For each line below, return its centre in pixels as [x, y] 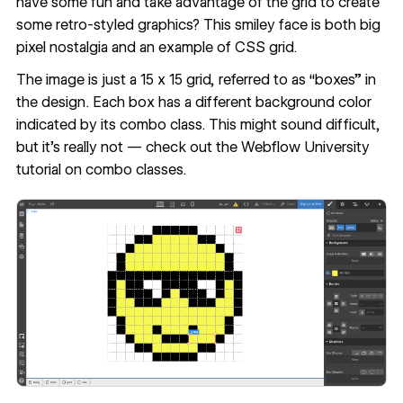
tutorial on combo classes [99, 169]
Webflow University [305, 147]
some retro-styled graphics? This [125, 25]
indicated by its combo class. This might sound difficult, [198, 124]
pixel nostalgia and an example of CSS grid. [156, 48]
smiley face [271, 25]
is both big [344, 25]
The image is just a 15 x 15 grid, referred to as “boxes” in [196, 79]
